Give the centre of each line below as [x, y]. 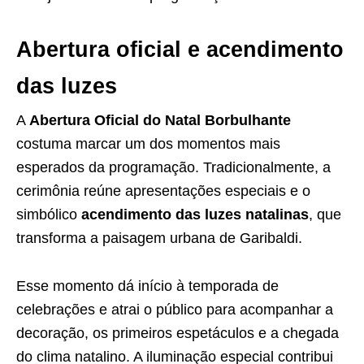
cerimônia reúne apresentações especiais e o [163, 191]
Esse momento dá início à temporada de [147, 286]
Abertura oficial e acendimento [180, 50]
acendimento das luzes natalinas [195, 214]
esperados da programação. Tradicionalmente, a [173, 167]
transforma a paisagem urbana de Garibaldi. [159, 238]
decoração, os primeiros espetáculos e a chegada [178, 333]
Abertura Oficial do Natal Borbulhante [160, 120]
